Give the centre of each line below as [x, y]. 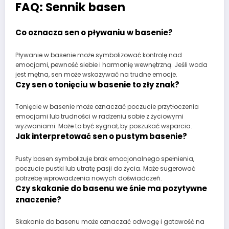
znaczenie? [38, 199]
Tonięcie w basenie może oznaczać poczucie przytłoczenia [107, 107]
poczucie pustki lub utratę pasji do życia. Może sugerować [105, 168]
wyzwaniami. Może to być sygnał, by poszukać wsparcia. [104, 126]
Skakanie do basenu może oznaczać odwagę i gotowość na [110, 222]
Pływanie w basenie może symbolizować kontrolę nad [99, 55]
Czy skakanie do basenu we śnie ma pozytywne [111, 188]
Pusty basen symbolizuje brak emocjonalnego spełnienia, [105, 158]
